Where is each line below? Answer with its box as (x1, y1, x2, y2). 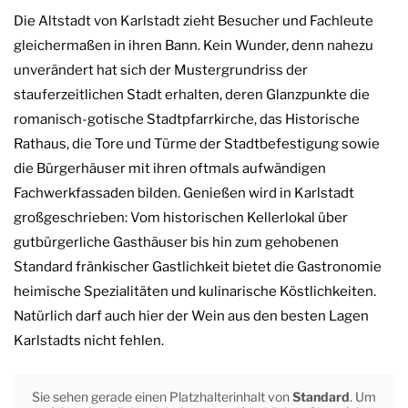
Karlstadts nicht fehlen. (14, 332, 164, 350)
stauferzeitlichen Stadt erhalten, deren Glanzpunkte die (14, 87, 370, 104)
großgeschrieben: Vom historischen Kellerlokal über (14, 209, 348, 227)
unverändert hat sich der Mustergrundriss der (14, 62, 308, 79)
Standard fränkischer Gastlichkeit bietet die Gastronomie (14, 259, 382, 276)
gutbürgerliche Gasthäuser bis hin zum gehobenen (14, 234, 339, 251)
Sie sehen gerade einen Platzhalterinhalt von (32, 388, 292, 404)
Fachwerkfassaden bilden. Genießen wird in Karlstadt (14, 185, 354, 202)
